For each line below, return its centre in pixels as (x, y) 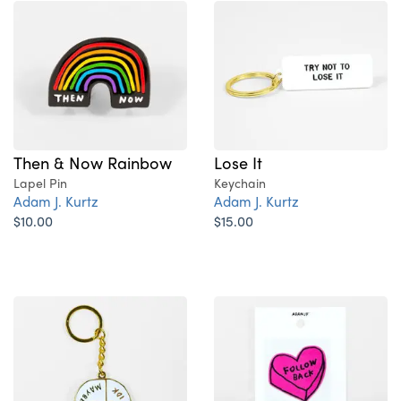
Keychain (240, 182)
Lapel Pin (40, 182)
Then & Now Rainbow (93, 162)
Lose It (238, 162)
